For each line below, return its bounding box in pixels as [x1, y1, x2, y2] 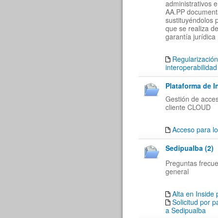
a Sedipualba [165, 205, 206, 215]
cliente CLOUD [165, 102, 211, 112]
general [165, 166, 189, 176]
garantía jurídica [165, 32, 216, 41]
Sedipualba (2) [165, 143, 214, 153]
